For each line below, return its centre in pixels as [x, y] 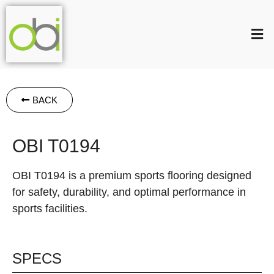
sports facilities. [50, 209]
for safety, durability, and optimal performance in [129, 192]
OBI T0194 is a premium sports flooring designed [132, 176]
